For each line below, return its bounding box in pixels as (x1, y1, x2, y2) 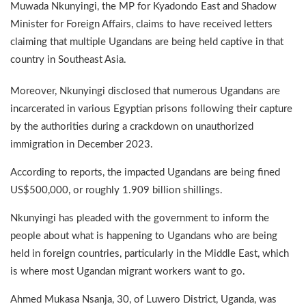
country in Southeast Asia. (10, 54, 126, 65)
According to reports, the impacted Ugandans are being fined (10, 167, 280, 178)
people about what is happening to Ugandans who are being (10, 230, 277, 241)
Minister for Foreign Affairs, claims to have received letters (10, 18, 273, 29)
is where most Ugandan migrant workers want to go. (10, 266, 245, 277)
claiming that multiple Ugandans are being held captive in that (10, 36, 283, 47)
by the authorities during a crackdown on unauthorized (10, 121, 253, 132)
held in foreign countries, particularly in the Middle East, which (10, 248, 289, 259)
